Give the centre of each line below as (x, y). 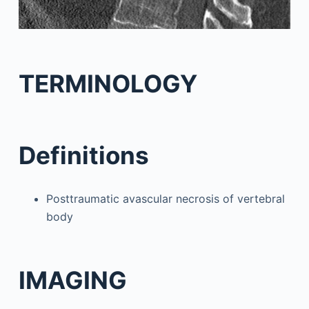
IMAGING (72, 280)
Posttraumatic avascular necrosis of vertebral (165, 199)
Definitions (83, 156)
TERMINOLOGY (108, 83)
